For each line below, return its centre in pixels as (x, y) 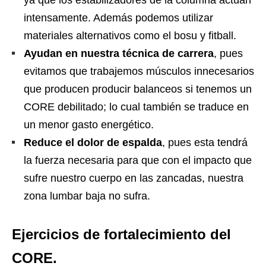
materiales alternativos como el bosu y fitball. (130, 36)
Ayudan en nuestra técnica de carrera (119, 54)
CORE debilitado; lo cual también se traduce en (136, 107)
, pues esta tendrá (205, 143)
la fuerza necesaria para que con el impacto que (138, 161)
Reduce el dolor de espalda (93, 143)
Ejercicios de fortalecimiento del (121, 235)
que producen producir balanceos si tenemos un (138, 89)
